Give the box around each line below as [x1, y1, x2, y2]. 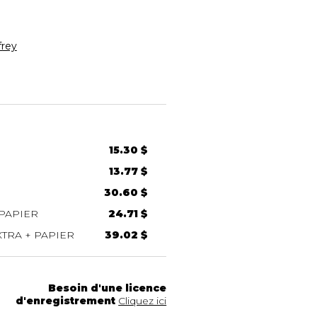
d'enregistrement [16, 294, 116, 307]
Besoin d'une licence [48, 281, 167, 294]
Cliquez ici [118, 294, 167, 307]
